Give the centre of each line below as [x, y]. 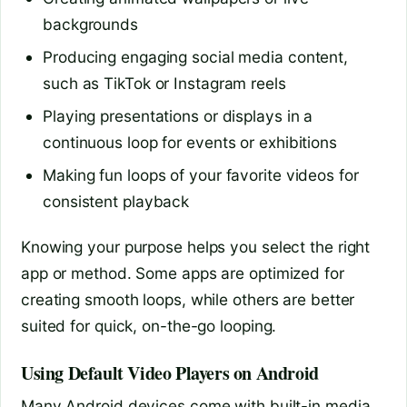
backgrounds [90, 25]
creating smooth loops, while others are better [188, 299]
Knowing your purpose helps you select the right [196, 246]
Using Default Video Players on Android [170, 372]
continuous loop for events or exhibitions [190, 143]
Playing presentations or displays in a [178, 116]
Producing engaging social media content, [195, 57]
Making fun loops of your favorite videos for [201, 175]
